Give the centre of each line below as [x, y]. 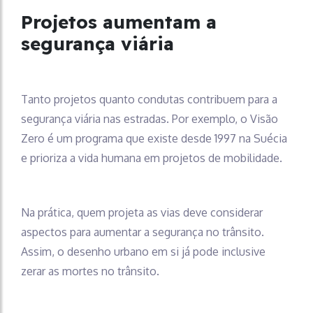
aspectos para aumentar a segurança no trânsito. [143, 232]
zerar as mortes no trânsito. [90, 271]
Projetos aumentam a [119, 22]
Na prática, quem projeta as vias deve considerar [142, 212]
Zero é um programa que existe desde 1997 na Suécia [154, 138]
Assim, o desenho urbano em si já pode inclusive [143, 251]
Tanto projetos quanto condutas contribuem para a [149, 99]
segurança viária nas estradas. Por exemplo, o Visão [150, 118]
